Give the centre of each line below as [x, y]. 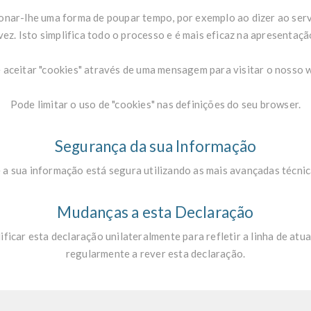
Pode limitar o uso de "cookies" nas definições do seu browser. [155, 104]
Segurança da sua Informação [155, 146]
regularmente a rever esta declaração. [155, 253]
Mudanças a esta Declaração [155, 212]
